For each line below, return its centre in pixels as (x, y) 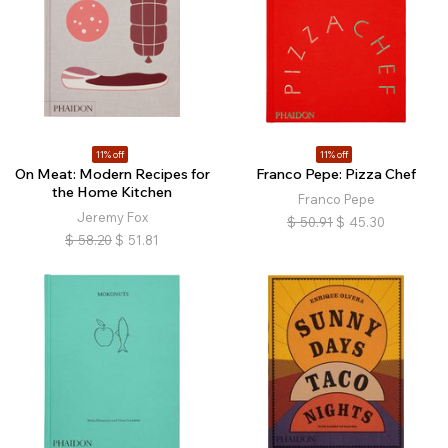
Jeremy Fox (112, 217)
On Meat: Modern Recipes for (112, 174)
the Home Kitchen (112, 192)
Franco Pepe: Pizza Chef (336, 174)
